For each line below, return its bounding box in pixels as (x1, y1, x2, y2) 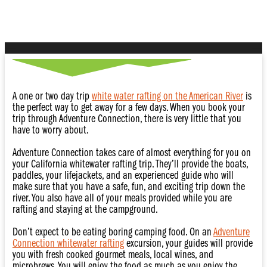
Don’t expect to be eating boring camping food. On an (12, 227, 213, 239)
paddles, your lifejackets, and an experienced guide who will (12, 170, 234, 182)
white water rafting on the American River (91, 91, 243, 103)
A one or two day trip (12, 91, 92, 103)
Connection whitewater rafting (12, 238, 124, 250)
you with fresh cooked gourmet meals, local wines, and (12, 250, 213, 262)
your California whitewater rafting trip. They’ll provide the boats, (12, 159, 248, 171)
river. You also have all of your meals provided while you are (12, 193, 232, 205)
